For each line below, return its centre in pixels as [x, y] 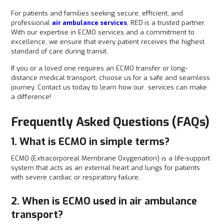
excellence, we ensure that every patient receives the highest [108, 42]
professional [32, 23]
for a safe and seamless [172, 78]
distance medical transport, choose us [71, 78]
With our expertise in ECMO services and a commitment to [103, 32]
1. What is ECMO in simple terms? [90, 142]
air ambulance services [90, 23]
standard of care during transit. [61, 51]
